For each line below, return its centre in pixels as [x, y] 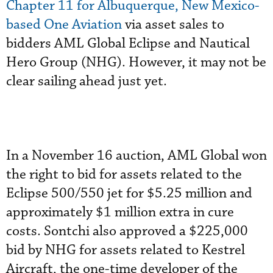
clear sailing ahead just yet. [87, 81]
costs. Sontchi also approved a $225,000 [127, 231]
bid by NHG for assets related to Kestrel [126, 250]
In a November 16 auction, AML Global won [136, 156]
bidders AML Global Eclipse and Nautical [128, 44]
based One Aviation [64, 25]
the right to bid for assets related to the [124, 175]
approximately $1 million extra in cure [120, 212]
